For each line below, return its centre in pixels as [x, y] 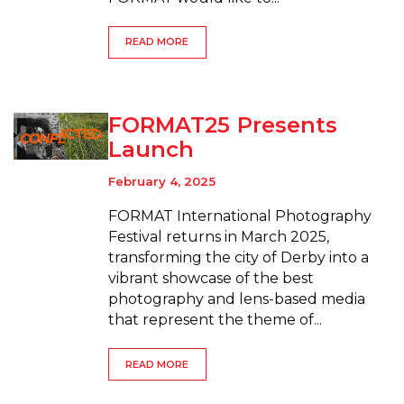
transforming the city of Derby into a [238, 258]
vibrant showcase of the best [211, 279]
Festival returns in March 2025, [218, 237]
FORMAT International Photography [239, 216]
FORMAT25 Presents [223, 124]
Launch [151, 149]
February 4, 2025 [161, 182]
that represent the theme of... [215, 320]
